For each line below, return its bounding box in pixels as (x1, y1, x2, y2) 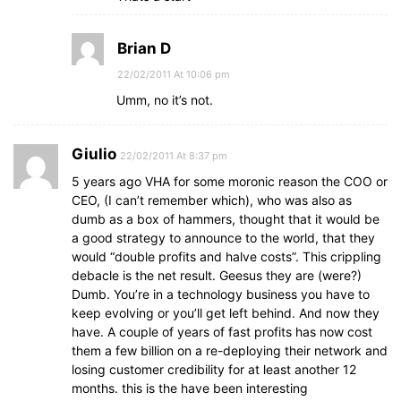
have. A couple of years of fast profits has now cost (72, 324, 372, 339)
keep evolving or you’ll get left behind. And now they (72, 305, 380, 320)
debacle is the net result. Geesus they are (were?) (72, 268, 362, 283)
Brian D (117, 39, 171, 57)
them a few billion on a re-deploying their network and (72, 343, 388, 358)
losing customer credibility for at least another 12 (72, 362, 356, 377)
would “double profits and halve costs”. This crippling (72, 249, 381, 264)
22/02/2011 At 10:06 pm (117, 68, 230, 81)
